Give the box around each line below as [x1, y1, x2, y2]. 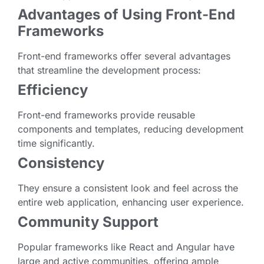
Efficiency [18, 81, 88, 99]
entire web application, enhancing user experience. [18, 196, 244, 209]
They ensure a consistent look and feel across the [18, 182, 238, 194]
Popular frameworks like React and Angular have [18, 241, 235, 253]
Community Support [18, 213, 159, 231]
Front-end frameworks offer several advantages [18, 50, 230, 62]
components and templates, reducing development [18, 123, 243, 136]
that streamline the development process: [18, 64, 201, 77]
